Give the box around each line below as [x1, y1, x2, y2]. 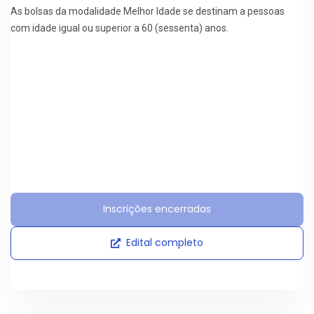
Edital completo [126, 235, 203, 250]
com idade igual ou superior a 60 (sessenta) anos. [11, 22, 228, 34]
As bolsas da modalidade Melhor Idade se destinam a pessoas [11, 5, 285, 17]
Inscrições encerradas [103, 202, 211, 217]
